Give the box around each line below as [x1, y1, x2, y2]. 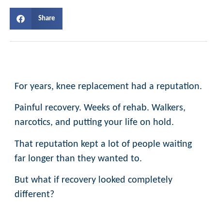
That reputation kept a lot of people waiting [15, 139, 192, 149]
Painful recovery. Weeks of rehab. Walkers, [15, 103, 186, 113]
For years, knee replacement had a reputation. [15, 82, 202, 92]
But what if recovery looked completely [15, 175, 172, 186]
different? [15, 190, 54, 200]
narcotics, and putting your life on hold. [15, 118, 174, 128]
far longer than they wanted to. [15, 154, 142, 164]
